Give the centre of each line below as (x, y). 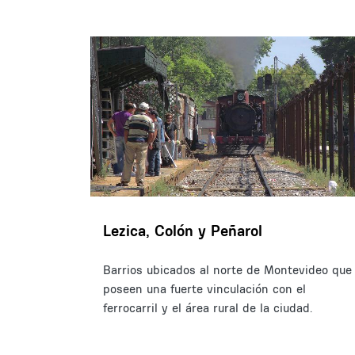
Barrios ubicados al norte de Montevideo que (227, 269)
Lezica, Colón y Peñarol (183, 230)
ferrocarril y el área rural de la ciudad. (210, 307)
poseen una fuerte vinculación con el (204, 288)
